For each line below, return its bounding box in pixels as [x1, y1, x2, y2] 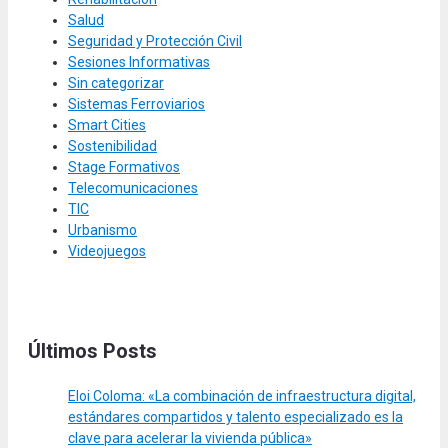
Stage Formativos [68, 159, 180, 176]
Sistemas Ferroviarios [68, 96, 205, 113]
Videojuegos [68, 243, 146, 260]
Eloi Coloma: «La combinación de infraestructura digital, [68, 388, 416, 405]
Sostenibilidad [68, 138, 157, 155]
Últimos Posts [28, 339, 157, 364]
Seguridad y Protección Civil [68, 33, 242, 50]
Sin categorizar [68, 75, 164, 92]
